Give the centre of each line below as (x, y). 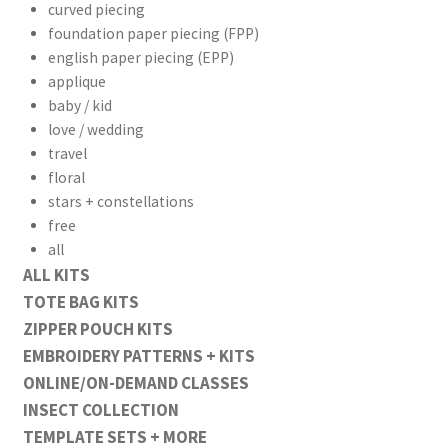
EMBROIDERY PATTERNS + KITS (138, 355)
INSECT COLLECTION (100, 409)
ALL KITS (56, 274)
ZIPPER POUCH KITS (97, 328)
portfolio (201, 169)
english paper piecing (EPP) (140, 57)
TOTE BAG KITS (80, 301)
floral (66, 177)
